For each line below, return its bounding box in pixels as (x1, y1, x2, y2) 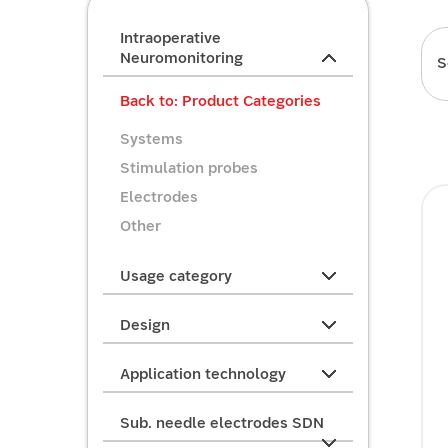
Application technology (120, 364, 286, 384)
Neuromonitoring (120, 48, 243, 68)
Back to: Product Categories (120, 91, 321, 111)
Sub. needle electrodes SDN (120, 413, 324, 433)
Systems (120, 129, 183, 149)
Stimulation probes (120, 158, 258, 178)
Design (120, 315, 170, 335)
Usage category (120, 266, 232, 286)
